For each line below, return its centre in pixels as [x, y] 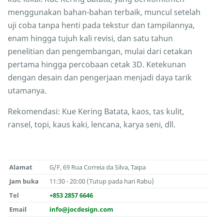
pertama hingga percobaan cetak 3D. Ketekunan [97, 65]
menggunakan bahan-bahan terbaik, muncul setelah [104, 12]
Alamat [21, 167]
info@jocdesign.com [82, 209]
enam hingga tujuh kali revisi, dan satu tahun [90, 39]
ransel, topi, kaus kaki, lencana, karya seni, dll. [92, 125]
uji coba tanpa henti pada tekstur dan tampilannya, [101, 25]
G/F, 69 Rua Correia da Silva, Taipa [98, 167]
